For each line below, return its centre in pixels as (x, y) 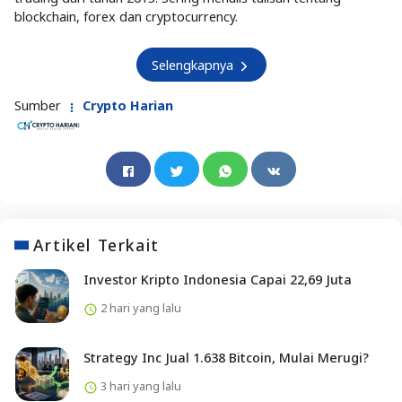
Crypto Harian (126, 106)
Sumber (39, 106)
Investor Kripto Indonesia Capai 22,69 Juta (217, 280)
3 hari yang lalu (139, 386)
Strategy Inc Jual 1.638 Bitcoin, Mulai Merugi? (226, 358)
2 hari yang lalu (139, 308)
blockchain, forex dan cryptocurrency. (126, 17)
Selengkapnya (194, 65)
